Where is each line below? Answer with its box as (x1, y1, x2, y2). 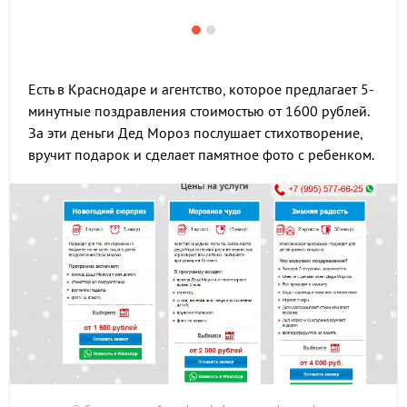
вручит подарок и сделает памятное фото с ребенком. (28, 145, 374, 164)
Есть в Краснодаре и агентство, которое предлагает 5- (28, 80, 374, 98)
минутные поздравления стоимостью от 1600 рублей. (28, 102, 369, 120)
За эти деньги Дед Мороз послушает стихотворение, (28, 124, 362, 142)
